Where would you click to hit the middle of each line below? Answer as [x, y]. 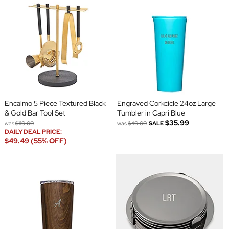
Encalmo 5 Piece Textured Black [55, 104]
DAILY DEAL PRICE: [33, 132]
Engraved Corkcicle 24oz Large [166, 104]
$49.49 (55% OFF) [36, 141]
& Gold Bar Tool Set [35, 113]
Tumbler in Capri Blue [151, 113]
